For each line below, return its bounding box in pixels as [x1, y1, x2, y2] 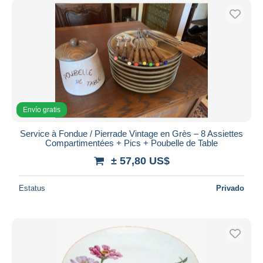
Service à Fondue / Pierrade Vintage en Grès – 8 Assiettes [20, 128, 243, 139]
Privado [216, 183, 244, 193]
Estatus [19, 183, 45, 193]
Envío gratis [23, 105, 60, 114]
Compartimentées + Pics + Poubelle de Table [45, 137, 218, 148]
